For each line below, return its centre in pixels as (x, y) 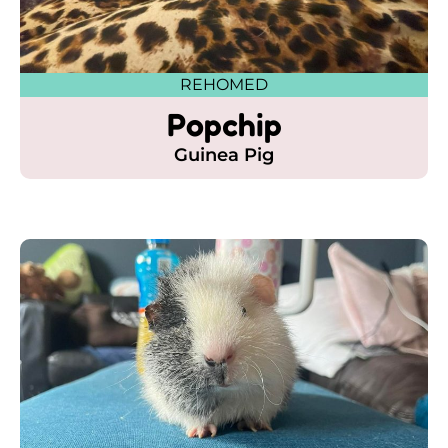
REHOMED (224, 84)
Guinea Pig (224, 154)
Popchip (224, 124)
